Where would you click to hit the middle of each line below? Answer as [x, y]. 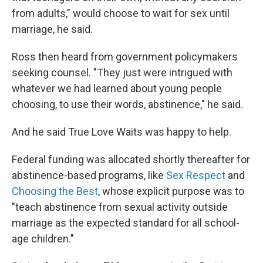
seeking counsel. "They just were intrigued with [122, 73]
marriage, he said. [52, 29]
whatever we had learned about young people [117, 88]
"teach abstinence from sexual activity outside [120, 207]
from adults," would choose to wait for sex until [121, 13]
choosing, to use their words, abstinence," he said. [127, 104]
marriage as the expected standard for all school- [126, 223]
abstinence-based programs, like [89, 175]
